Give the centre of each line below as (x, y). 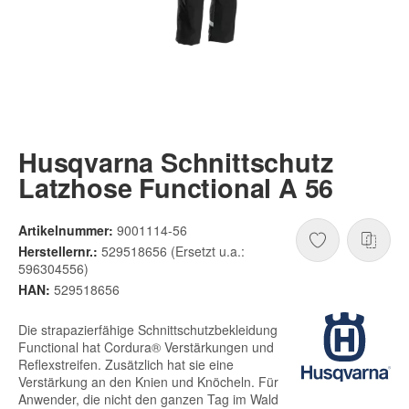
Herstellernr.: (58, 252)
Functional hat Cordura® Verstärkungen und (146, 346)
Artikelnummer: (66, 231)
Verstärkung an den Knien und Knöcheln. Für (148, 381)
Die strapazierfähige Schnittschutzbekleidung (148, 329)
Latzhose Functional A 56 (176, 187)
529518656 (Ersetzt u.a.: (173, 252)
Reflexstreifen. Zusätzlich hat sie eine (126, 364)
